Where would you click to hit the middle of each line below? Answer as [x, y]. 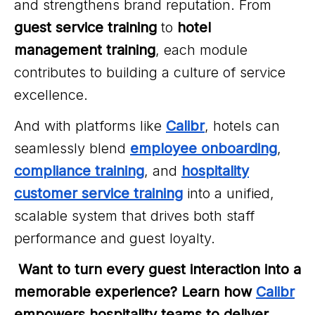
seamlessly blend [72, 149]
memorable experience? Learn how [135, 292]
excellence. [51, 95]
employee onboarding [204, 149]
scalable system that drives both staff [134, 216]
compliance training [79, 171]
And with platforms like [90, 126]
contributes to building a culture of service [150, 73]
